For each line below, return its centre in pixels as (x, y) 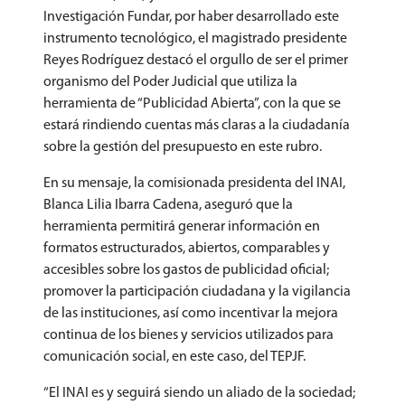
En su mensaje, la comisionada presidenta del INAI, (194, 183)
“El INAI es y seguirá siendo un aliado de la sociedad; (199, 393)
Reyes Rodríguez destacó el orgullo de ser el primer (196, 60)
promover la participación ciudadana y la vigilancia (197, 292)
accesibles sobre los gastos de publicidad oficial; (186, 270)
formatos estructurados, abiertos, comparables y (187, 248)
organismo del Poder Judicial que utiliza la (170, 82)
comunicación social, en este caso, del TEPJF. (176, 357)
